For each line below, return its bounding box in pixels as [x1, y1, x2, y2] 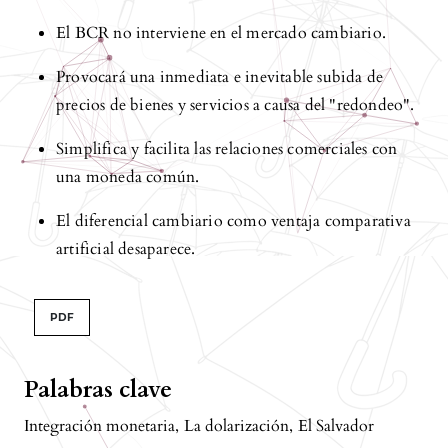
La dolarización [184, 414, 289, 437]
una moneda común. [56, 165, 200, 188]
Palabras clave [24, 373, 172, 406]
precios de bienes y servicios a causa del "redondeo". [56, 93, 415, 116]
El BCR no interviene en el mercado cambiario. [56, 21, 386, 44]
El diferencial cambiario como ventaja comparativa [56, 209, 411, 232]
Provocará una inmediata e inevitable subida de [56, 65, 384, 88]
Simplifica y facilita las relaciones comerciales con [56, 137, 398, 160]
